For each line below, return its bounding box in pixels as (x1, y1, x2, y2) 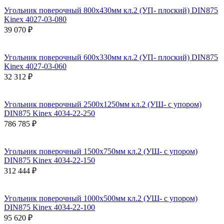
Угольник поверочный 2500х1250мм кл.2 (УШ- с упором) (4, 99, 201, 108)
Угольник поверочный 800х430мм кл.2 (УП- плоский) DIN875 (4, 5, 218, 14)
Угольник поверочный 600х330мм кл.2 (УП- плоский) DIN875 (4, 52, 218, 61)
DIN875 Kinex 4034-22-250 (4, 108, 95, 117)
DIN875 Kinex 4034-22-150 (4, 155, 95, 164)
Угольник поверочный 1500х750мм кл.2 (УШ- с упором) (4, 146, 197, 155)
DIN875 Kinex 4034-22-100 (4, 202, 95, 211)
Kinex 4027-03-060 (4, 61, 66, 70)
